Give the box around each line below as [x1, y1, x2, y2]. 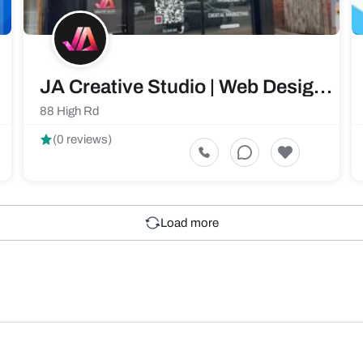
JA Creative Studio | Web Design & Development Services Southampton [314, 76, 332, 97]
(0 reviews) [53, 133, 112, 146]
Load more [160, 216, 219, 229]
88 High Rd [40, 105, 100, 117]
